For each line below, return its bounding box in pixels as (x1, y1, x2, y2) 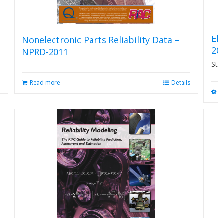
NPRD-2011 (21, 46, 68, 57)
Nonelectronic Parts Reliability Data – (21, 34, 180, 46)
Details (171, 78, 190, 87)
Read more (29, 78, 60, 87)
